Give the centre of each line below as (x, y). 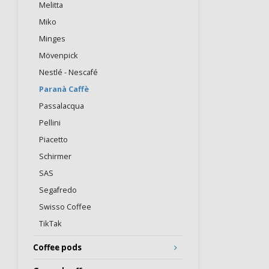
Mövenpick (59, 56)
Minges (52, 39)
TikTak (50, 224)
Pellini (50, 123)
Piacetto (53, 140)
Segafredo (58, 190)
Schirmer (55, 156)
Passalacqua (62, 106)
